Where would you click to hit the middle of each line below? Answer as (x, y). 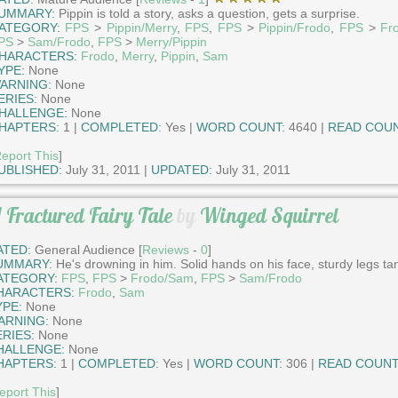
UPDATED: (181, 170)
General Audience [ (86, 249)
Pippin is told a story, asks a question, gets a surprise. (207, 14)
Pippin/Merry (141, 28)
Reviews (165, 249)
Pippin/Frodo (295, 28)
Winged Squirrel (269, 216)
